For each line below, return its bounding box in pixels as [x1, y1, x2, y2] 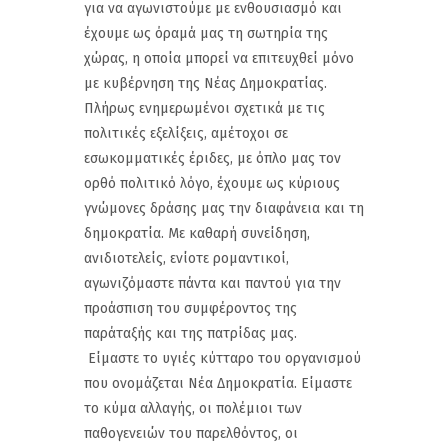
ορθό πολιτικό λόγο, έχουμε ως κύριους [84, 174, 340, 192]
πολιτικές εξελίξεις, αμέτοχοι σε [84, 124, 288, 142]
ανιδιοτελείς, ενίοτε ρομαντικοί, [84, 249, 289, 267]
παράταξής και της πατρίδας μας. [84, 324, 297, 342]
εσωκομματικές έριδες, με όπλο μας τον [84, 149, 341, 167]
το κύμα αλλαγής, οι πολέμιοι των [84, 399, 302, 417]
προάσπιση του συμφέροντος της [84, 299, 297, 317]
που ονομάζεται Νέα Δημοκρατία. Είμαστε [84, 374, 352, 392]
